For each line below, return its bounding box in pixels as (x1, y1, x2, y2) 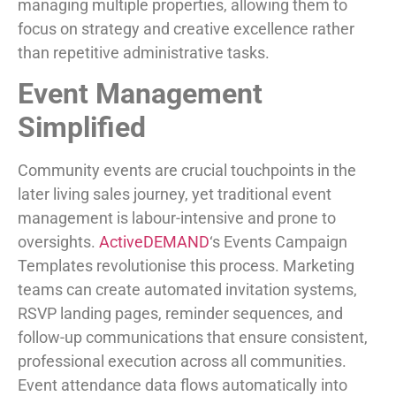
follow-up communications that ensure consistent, (18, 328, 368, 347)
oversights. (18, 232, 99, 252)
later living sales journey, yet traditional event (18, 185, 331, 204)
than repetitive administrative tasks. (18, 42, 270, 62)
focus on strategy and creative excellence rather (18, 19, 354, 38)
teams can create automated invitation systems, (18, 280, 357, 300)
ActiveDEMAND (99, 232, 209, 252)
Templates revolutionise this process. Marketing (18, 256, 354, 276)
